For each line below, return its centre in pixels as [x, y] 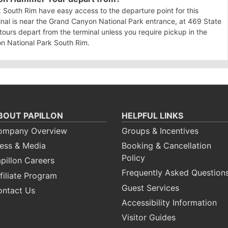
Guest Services [150, 188]
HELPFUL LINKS [152, 115]
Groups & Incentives [160, 131]
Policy [133, 158]
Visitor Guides [149, 217]
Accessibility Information [169, 202]
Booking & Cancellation [166, 146]
